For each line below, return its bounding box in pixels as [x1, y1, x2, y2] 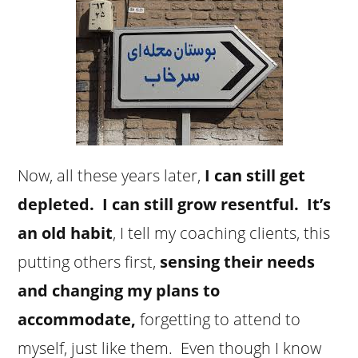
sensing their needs [160, 250, 316, 272]
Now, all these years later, [18, 164, 205, 186]
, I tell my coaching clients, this [113, 221, 331, 244]
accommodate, [18, 308, 137, 330]
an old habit [18, 221, 113, 244]
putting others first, [18, 250, 161, 272]
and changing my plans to [18, 279, 221, 301]
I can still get [205, 164, 306, 186]
